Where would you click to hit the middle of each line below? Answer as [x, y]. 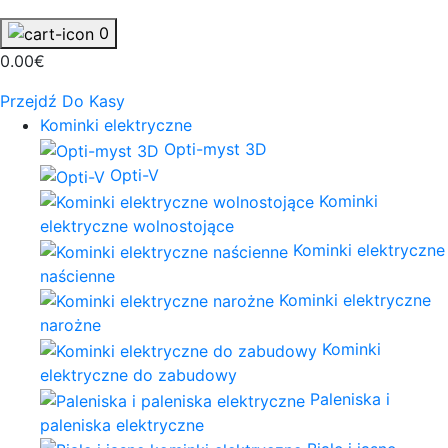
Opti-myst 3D [215, 149]
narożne [70, 325]
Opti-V [134, 174]
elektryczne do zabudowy [138, 375]
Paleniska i [350, 399]
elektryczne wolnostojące [137, 226]
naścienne [77, 275]
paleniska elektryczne [122, 424]
